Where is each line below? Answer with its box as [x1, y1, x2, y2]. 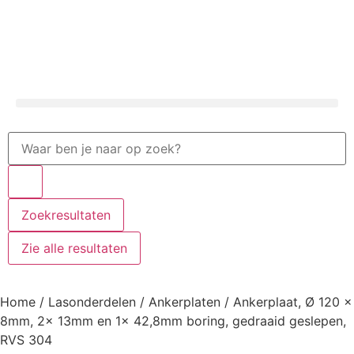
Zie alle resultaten [21, 240, 127, 256]
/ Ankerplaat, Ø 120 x [220, 294, 352, 310]
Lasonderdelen [48, 294, 136, 310]
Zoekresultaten [21, 207, 111, 223]
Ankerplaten [149, 294, 220, 310]
